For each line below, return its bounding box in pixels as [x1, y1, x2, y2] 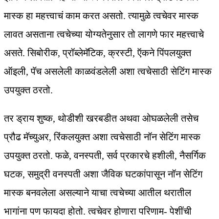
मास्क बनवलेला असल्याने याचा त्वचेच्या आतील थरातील [4, 187, 191, 198]
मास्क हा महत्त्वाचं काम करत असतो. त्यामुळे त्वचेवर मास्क [4, 10, 198, 22]
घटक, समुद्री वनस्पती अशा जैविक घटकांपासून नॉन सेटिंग [4, 169, 202, 180]
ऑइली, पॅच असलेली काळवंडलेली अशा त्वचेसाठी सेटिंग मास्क [4, 66, 212, 77]
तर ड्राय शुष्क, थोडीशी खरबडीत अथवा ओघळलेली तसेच [4, 113, 198, 124]
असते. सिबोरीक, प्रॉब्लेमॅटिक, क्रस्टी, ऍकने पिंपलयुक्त [4, 47, 191, 59]
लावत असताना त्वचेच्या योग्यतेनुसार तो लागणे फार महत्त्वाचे [4, 29, 204, 40]
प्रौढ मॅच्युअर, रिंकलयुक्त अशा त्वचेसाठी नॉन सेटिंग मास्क [4, 131, 200, 143]
